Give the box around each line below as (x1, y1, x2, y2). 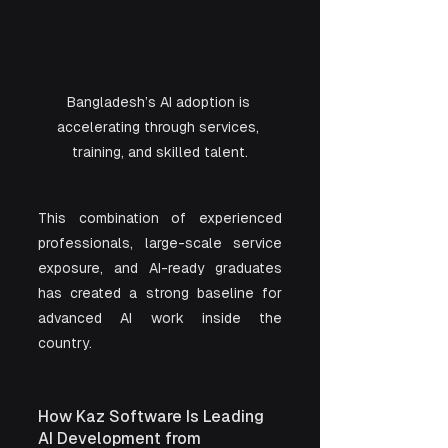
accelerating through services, (57, 119, 263, 136)
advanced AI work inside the (38, 310, 282, 327)
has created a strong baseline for (38, 285, 282, 302)
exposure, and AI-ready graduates (38, 260, 282, 277)
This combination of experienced (38, 210, 282, 227)
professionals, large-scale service (38, 235, 282, 252)
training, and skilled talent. (72, 144, 248, 161)
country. (38, 335, 92, 352)
